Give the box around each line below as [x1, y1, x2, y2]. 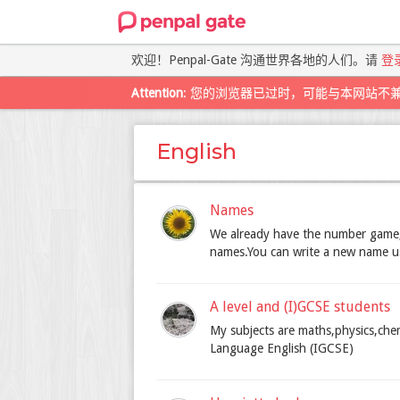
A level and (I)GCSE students [210, 298, 390, 316]
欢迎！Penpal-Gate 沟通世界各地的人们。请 [131, 53, 381, 67]
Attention [131, 86, 183, 100]
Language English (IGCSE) [210, 341, 354, 356]
